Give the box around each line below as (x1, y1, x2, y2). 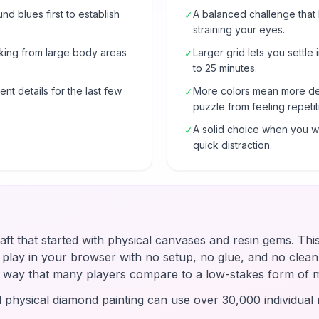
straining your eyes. (193, 23, 285, 36)
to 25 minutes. (193, 62, 257, 74)
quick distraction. (193, 139, 272, 151)
